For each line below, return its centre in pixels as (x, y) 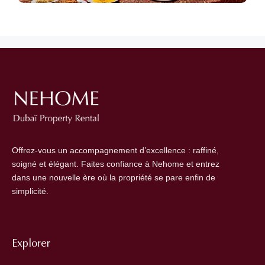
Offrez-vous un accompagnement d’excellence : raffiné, (115, 151)
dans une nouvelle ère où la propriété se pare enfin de (114, 178)
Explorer (31, 243)
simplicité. (30, 191)
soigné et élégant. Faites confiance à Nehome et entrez (116, 164)
